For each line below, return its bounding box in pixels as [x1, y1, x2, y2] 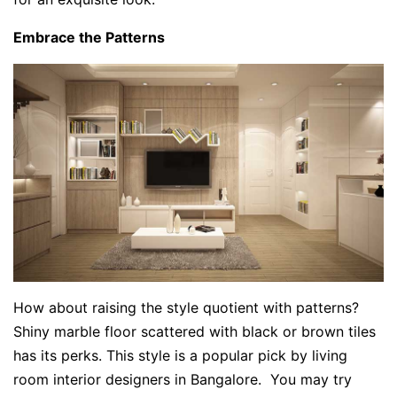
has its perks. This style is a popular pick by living [13, 346, 347, 365]
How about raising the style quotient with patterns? [13, 299, 359, 317]
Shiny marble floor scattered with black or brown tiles [13, 323, 376, 341]
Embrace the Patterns [13, 28, 165, 47]
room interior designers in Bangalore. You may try [13, 370, 352, 389]
